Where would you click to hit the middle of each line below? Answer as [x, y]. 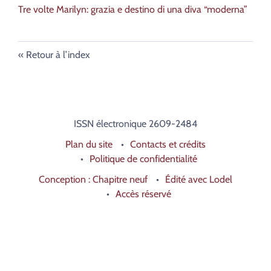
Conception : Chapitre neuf [93, 180]
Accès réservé [143, 194]
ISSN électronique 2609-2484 [135, 124]
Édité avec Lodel [199, 180]
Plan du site [89, 145]
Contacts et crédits [168, 145]
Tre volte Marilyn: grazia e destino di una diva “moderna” [133, 10]
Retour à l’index [58, 55]
